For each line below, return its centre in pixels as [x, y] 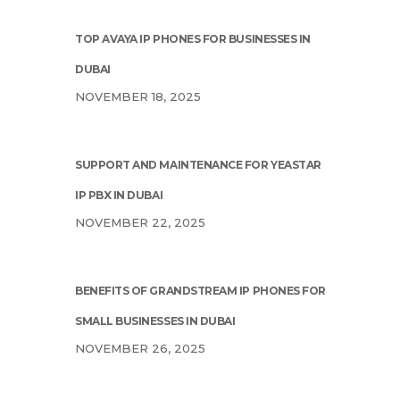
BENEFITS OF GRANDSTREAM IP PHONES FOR [200, 291]
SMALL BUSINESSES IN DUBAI [155, 321]
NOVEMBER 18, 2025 [138, 97]
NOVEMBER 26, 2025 [140, 349]
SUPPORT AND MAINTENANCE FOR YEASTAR [198, 165]
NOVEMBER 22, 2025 [140, 223]
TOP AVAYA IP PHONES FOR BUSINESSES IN [193, 39]
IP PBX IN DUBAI [119, 196]
